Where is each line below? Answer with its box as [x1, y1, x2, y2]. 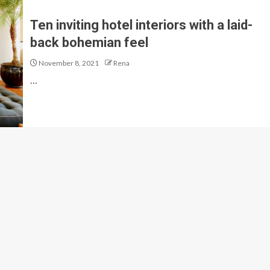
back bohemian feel [30, 34, 148, 50]
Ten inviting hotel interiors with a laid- [30, 17, 253, 33]
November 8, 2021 [37, 58, 99, 67]
